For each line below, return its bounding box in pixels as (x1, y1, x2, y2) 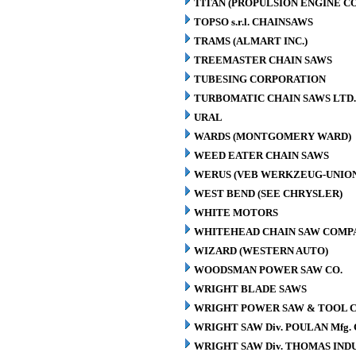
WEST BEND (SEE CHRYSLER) (194, 188, 342, 199)
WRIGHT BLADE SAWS (194, 283, 307, 295)
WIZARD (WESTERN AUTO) (194, 245, 328, 257)
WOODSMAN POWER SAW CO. (194, 264, 342, 276)
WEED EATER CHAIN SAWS (194, 149, 329, 161)
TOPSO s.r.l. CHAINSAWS (194, 16, 313, 28)
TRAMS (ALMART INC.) (194, 35, 308, 47)
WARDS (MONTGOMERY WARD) (194, 130, 351, 142)
